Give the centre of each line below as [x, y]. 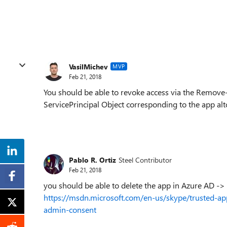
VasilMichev [88, 66]
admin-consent [70, 210]
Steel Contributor [145, 160]
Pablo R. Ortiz [92, 160]
